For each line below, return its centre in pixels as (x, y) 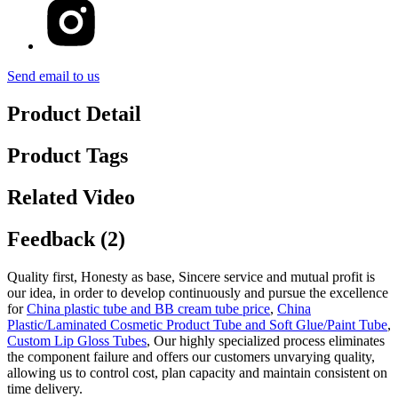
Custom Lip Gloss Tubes (77, 340)
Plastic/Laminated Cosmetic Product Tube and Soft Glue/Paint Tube (197, 324)
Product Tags (68, 156)
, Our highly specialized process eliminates (266, 340)
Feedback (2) (66, 239)
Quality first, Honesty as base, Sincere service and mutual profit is (191, 276)
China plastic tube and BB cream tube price (148, 308)
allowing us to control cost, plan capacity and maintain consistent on (197, 372)
